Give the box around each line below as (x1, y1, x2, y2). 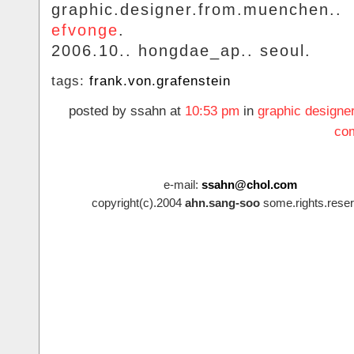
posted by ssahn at (69, 104, 185, 119)
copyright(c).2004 (92, 196, 185, 210)
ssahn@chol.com (201, 178, 297, 192)
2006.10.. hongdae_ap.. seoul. (51, 42, 311, 60)
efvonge (51, 21, 119, 40)
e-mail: (163, 178, 201, 192)
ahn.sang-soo (185, 196, 260, 210)
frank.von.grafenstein (89, 73, 231, 89)
